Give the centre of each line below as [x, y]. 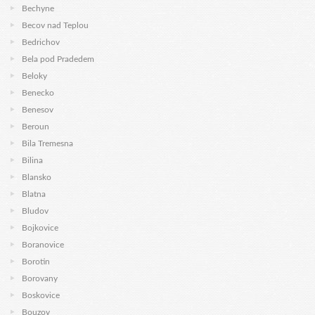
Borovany [40, 278]
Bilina [32, 160]
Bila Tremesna [47, 143]
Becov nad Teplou [55, 25]
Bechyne [38, 8]
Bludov [35, 211]
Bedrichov [41, 42]
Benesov [38, 110]
